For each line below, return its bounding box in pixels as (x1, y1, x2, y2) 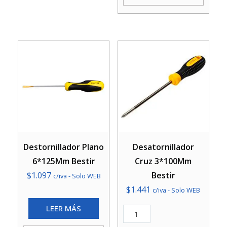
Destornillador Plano (23, 141, 104, 153)
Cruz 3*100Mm (135, 155, 192, 167)
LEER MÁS (46, 203, 82, 213)
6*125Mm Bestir (32, 155, 95, 167)
